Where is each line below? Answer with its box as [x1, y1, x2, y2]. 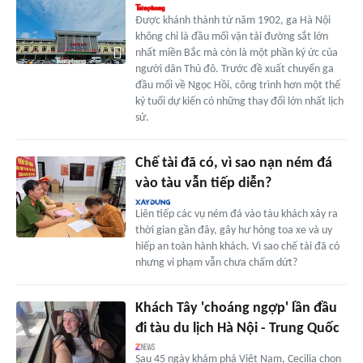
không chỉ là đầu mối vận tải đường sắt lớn [135, 30, 328, 43]
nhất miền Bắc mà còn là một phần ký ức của [135, 46, 338, 59]
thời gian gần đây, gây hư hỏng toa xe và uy [135, 224, 332, 237]
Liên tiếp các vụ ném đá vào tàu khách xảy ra [135, 207, 338, 220]
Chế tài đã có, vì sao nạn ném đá [135, 155, 332, 171]
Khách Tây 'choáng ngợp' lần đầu [135, 300, 337, 316]
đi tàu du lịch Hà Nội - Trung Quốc [135, 320, 340, 336]
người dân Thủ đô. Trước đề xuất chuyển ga [135, 62, 334, 75]
